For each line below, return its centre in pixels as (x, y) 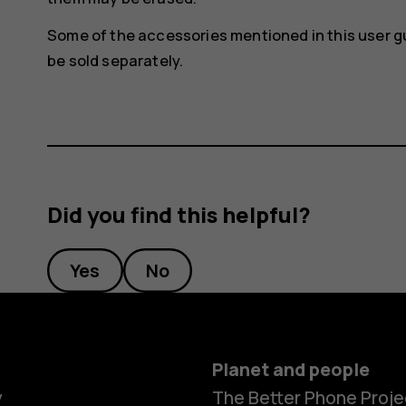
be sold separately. (116, 60)
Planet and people (290, 370)
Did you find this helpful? (179, 215)
